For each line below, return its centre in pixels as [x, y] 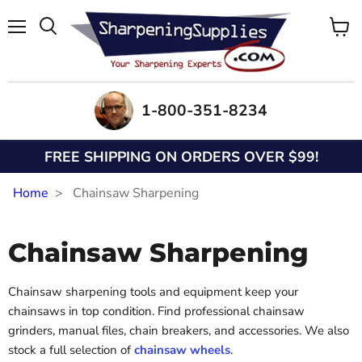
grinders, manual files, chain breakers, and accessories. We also [179, 331]
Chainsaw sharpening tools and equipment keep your [153, 292]
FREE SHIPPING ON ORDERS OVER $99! [181, 156]
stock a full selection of [71, 350]
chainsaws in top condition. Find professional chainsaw [156, 311]
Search [66, 42]
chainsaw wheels [182, 350]
